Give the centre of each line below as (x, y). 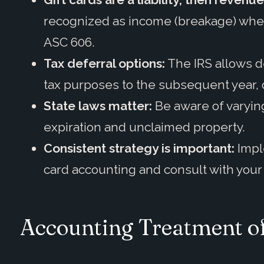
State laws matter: (98, 105)
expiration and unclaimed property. (144, 127)
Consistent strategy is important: (139, 148)
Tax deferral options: (104, 63)
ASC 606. (69, 42)
